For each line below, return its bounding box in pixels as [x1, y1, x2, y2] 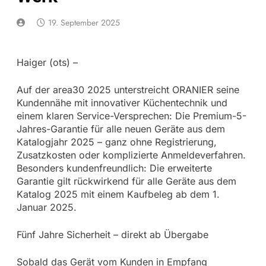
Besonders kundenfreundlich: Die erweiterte [16, 161, 212, 174]
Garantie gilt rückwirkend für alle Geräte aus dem [16, 175, 236, 187]
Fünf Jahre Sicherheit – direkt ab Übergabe [16, 228, 208, 240]
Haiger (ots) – [16, 56, 78, 68]
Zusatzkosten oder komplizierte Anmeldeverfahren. [16, 148, 246, 161]
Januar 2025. [16, 201, 77, 213]
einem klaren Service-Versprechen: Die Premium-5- [16, 109, 246, 122]
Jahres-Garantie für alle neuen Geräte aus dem [16, 122, 225, 135]
